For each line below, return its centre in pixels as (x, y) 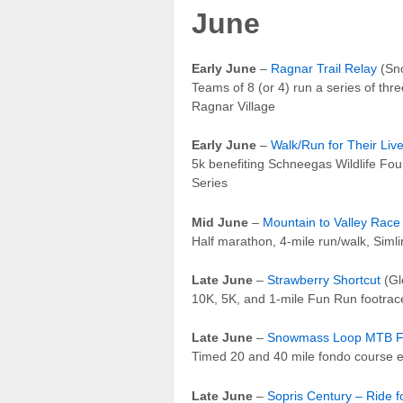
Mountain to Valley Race (331, 222)
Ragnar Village (233, 106)
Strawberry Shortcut (324, 280)
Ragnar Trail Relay (324, 68)
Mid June (220, 222)
